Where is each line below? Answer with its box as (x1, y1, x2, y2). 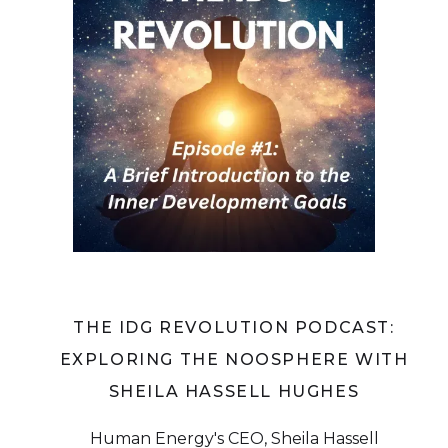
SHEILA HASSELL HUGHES (108, 382, 360, 402)
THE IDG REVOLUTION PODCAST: (73, 318, 395, 338)
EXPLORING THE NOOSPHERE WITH (59, 350, 409, 370)
